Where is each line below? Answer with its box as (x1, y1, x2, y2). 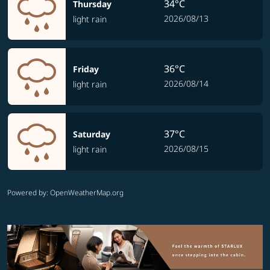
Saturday (73, 128, 110, 140)
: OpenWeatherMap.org (46, 187, 124, 198)
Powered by (7, 187, 46, 198)
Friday (73, 63, 99, 75)
